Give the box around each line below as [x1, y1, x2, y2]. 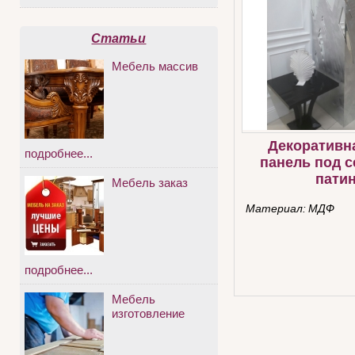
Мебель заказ [112, 176, 188, 190]
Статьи [91, 32, 147, 46]
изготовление [112, 307, 185, 321]
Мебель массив [112, 59, 198, 74]
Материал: [246, 202, 306, 216]
